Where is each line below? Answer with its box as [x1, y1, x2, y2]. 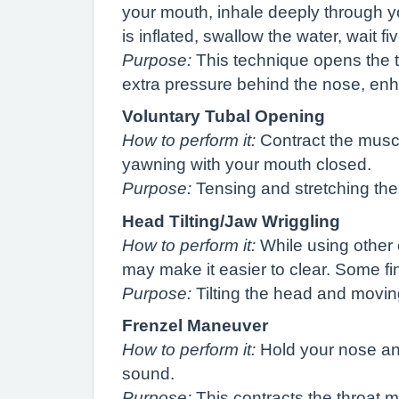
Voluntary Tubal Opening [122, 108, 325, 125]
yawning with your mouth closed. [122, 156, 371, 173]
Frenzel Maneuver [122, 317, 268, 334]
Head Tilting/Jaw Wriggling [122, 212, 340, 230]
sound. [122, 365, 175, 382]
